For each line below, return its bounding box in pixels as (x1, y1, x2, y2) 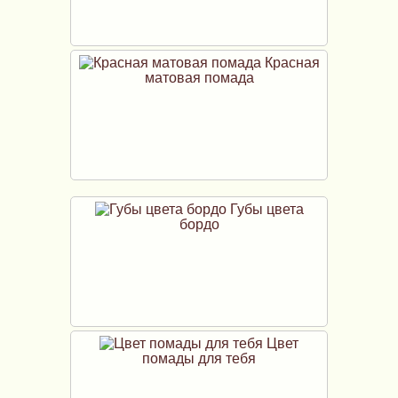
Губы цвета (226, 201, 304, 217)
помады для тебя (142, 350, 256, 366)
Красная (260, 54, 320, 70)
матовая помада (144, 69, 254, 85)
